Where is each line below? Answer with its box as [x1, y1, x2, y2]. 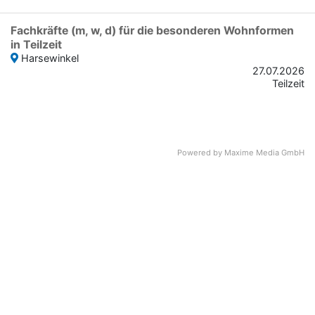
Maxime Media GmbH [224, 148, 304, 157]
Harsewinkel [21, 52, 79, 64]
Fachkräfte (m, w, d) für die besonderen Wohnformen [11, 24, 294, 37]
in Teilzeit [11, 38, 62, 51]
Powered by [177, 148, 224, 157]
